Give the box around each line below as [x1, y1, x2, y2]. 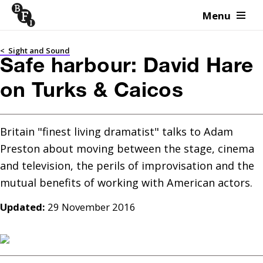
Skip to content [25, 14, 98, 26]
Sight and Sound [8, 45, 70, 56]
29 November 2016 [48, 200, 136, 214]
